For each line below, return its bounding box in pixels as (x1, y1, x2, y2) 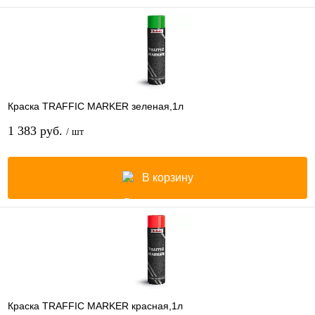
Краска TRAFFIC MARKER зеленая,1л (8, 100, 184, 112)
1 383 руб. (8, 123, 66, 138)
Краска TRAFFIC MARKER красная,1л (8, 300, 183, 311)
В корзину (141, 171, 193, 184)
